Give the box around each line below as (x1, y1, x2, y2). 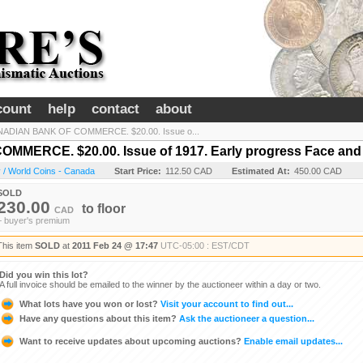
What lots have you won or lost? (19, 298, 158, 309)
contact (92, 101, 139, 117)
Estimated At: (232, 166, 290, 176)
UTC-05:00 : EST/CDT (160, 241, 250, 250)
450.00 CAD (294, 166, 342, 176)
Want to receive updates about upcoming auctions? (19, 335, 241, 346)
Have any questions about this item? (19, 313, 177, 323)
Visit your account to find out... (158, 298, 293, 309)
